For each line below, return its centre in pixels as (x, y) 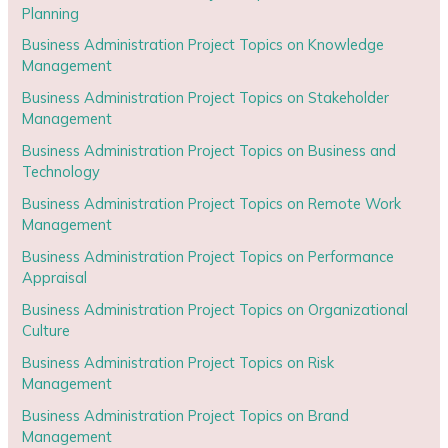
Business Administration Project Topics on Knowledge (203, 45)
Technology (61, 172)
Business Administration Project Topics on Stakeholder (206, 98)
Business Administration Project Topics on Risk (178, 363)
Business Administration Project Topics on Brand (186, 416)
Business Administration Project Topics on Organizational (215, 310)
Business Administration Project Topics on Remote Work (212, 204)
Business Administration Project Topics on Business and (209, 151)
